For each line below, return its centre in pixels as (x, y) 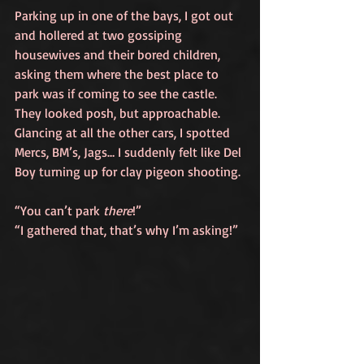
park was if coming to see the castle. (117, 93)
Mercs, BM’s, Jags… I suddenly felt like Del (130, 152)
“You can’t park (59, 210)
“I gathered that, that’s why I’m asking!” (126, 230)
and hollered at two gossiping (100, 35)
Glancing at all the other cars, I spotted (124, 132)
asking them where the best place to (118, 74)
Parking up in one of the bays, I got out (126, 15)
